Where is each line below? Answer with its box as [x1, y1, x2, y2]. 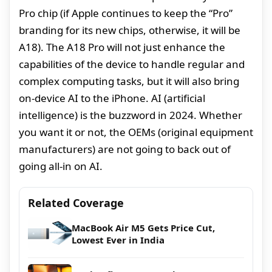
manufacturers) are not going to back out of [19, 142, 231, 157]
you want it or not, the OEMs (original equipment [19, 125, 253, 140]
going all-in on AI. [19, 159, 103, 174]
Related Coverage [28, 195, 124, 211]
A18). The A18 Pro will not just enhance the [19, 40, 225, 55]
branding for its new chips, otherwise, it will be [19, 23, 240, 38]
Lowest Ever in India [72, 234, 165, 246]
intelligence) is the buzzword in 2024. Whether [19, 108, 242, 123]
